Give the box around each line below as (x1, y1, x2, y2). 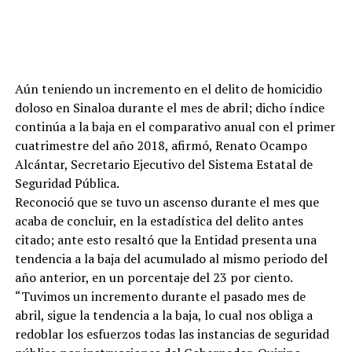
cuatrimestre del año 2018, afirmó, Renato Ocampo (14, 136, 307, 154)
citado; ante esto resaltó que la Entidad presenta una (14, 230, 317, 248)
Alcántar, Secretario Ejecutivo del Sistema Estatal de (14, 155, 313, 173)
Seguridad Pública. (14, 174, 119, 192)
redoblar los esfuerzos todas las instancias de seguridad (14, 324, 329, 343)
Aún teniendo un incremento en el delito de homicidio (14, 79, 322, 97)
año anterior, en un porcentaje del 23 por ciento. (14, 268, 293, 286)
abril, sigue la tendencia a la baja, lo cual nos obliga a (14, 306, 313, 324)
